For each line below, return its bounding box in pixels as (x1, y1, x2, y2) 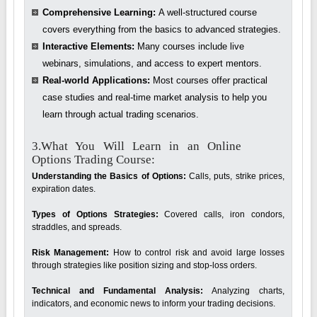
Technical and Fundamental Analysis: (31, 285, 203, 296)
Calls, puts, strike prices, (185, 171, 284, 181)
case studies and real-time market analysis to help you (42, 91, 267, 103)
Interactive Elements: (42, 40, 134, 52)
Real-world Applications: (42, 74, 153, 86)
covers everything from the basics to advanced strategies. (42, 23, 281, 35)
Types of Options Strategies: (31, 209, 165, 219)
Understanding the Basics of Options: (31, 171, 186, 181)
